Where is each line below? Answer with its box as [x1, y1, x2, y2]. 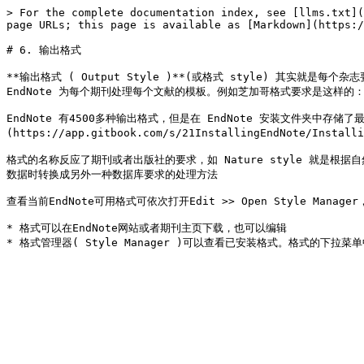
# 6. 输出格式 [6, 44, 81, 56]
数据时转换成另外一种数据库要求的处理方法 [6, 168, 218, 180]
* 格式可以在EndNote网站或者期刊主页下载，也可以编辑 [6, 222, 287, 234]
